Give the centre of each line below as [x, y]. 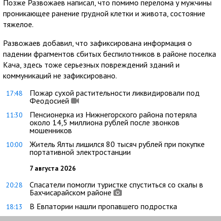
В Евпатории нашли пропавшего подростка [103, 206]
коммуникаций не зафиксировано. [60, 75]
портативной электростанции [80, 152]
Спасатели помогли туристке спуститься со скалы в [116, 184]
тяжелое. [18, 24]
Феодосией [49, 101]
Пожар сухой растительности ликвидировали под [115, 93]
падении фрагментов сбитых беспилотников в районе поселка [110, 54]
